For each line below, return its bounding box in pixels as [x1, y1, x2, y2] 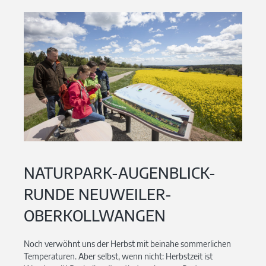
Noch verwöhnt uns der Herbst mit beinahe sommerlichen [24, 239, 231, 249]
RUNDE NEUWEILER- [24, 185, 172, 204]
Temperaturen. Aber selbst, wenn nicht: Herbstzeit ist [24, 251, 213, 262]
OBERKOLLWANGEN [24, 206, 166, 226]
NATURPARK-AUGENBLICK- [24, 163, 216, 183]
